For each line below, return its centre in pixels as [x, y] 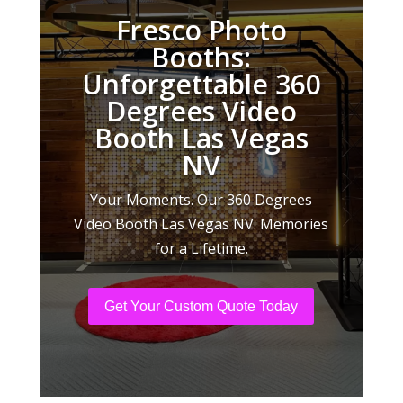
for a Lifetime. [201, 248]
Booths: [201, 57]
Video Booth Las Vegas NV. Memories [201, 224]
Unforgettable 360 [201, 84]
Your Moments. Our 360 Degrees [201, 200]
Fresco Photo [201, 30]
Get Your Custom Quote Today [201, 306]
